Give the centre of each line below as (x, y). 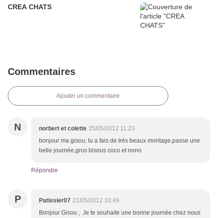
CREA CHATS (30, 7)
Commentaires (42, 72)
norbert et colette (63, 129)
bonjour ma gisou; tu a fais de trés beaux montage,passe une (119, 141)
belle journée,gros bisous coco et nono (90, 151)
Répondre (45, 171)
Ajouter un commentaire (88, 96)
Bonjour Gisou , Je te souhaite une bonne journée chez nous (120, 213)
